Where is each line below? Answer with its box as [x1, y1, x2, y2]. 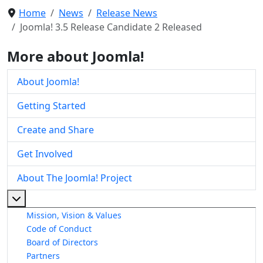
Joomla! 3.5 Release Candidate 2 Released [20, 20, 202, 33]
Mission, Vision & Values [26, 209, 122, 221]
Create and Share [17, 123, 94, 136]
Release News [96, 6, 157, 19]
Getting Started [17, 99, 86, 112]
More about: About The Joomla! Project [21, 191, 193, 204]
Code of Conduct [26, 222, 92, 234]
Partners [26, 250, 60, 262]
